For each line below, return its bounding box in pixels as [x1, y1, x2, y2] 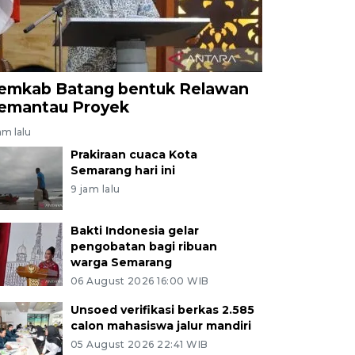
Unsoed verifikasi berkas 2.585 [70, 302, 254, 317]
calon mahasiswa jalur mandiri [70, 318, 251, 333]
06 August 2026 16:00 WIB [70, 274, 209, 287]
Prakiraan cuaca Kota [70, 147, 197, 162]
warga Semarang [70, 254, 172, 269]
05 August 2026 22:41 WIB [70, 338, 208, 350]
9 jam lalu [70, 182, 120, 195]
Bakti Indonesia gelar [70, 223, 199, 238]
